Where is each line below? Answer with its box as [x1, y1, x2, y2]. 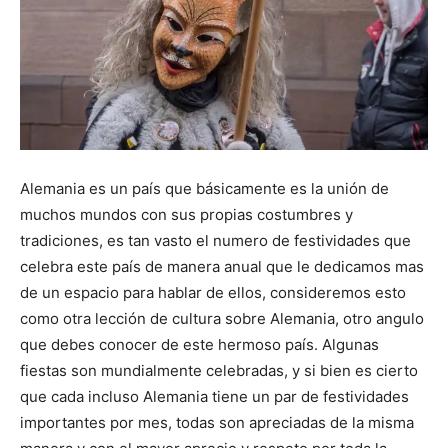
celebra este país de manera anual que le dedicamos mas [20, 256, 424, 276]
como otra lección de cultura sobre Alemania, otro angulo [20, 308, 424, 328]
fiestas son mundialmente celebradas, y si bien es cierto [20, 360, 418, 380]
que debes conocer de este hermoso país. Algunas [20, 334, 379, 354]
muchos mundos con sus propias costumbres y [20, 204, 353, 224]
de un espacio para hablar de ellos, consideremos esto [20, 282, 406, 302]
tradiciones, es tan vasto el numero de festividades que [20, 230, 411, 250]
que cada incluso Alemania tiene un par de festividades [20, 386, 409, 406]
